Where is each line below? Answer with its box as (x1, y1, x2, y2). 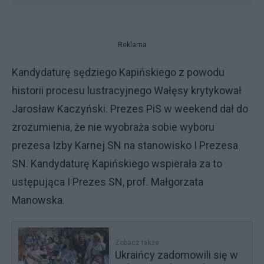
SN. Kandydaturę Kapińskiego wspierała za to (12, 157, 222, 170)
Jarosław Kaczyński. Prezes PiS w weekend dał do (12, 102, 248, 115)
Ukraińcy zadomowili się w (115, 248, 239, 261)
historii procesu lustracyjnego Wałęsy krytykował (12, 84, 242, 97)
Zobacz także (115, 238, 160, 247)
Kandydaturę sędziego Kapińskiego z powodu (12, 65, 225, 78)
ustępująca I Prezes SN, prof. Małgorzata (12, 175, 203, 188)
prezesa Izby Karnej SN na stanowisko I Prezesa (12, 138, 238, 151)
